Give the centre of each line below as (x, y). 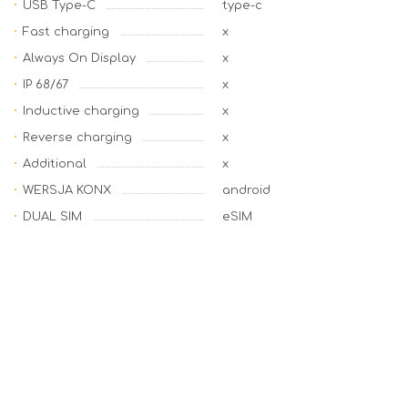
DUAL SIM (52, 217)
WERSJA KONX (67, 190)
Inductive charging (81, 111)
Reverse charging (77, 138)
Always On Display (79, 58)
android (246, 190)
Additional (55, 164)
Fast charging (66, 32)
